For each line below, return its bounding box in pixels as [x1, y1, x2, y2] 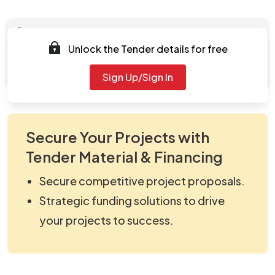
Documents [17, 25, 64, 36]
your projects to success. [39, 212, 174, 227]
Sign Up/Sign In [102, 70, 173, 83]
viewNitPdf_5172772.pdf [54, 64, 143, 74]
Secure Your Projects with [26, 127, 209, 146]
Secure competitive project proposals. [39, 173, 245, 188]
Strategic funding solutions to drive [39, 193, 225, 207]
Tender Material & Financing [26, 147, 223, 166]
